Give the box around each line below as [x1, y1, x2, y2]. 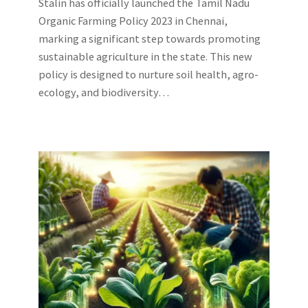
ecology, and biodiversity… [38, 85, 169, 100]
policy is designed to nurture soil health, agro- [38, 67, 258, 82]
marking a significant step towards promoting [38, 32, 261, 46]
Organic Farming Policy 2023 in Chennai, [38, 14, 228, 28]
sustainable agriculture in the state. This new [38, 49, 252, 64]
